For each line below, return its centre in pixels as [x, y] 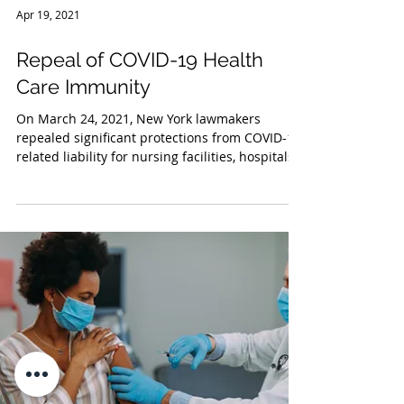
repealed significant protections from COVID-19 [159, 340]
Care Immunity [83, 289]
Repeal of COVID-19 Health [140, 262]
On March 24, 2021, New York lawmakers [138, 321]
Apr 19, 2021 [48, 217]
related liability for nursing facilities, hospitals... [161, 359]
